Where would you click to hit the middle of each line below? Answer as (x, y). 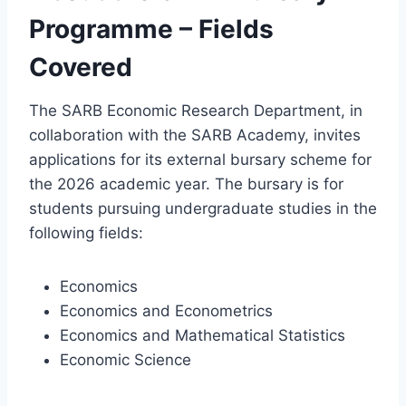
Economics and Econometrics (166, 310)
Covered (81, 67)
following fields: (86, 232)
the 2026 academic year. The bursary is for (186, 184)
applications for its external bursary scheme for (200, 159)
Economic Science (126, 359)
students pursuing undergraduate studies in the (203, 208)
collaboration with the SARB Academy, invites (195, 135)
